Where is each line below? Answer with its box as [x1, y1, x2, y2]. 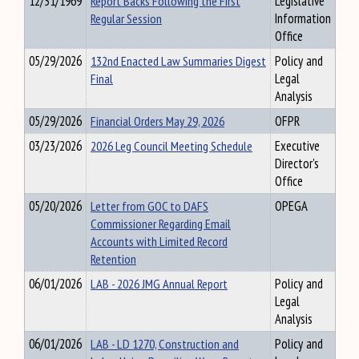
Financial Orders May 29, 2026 [91, 112, 224, 130]
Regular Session [91, 10, 162, 27]
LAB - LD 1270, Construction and [91, 335, 239, 353]
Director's [275, 155, 319, 172]
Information [275, 10, 331, 27]
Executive [275, 137, 320, 155]
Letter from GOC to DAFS [91, 197, 208, 215]
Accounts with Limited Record [91, 232, 228, 250]
